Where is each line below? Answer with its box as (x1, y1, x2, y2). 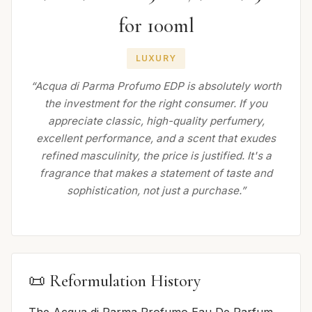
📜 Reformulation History (29, 270, 201, 291)
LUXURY (135, 52, 177, 63)
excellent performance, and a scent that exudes (36, 131, 276, 145)
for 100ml (118, 13, 194, 38)
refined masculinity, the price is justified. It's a (40, 148, 272, 162)
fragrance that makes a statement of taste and (40, 166, 272, 180)
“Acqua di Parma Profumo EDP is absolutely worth (31, 79, 281, 93)
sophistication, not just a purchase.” (66, 183, 246, 197)
